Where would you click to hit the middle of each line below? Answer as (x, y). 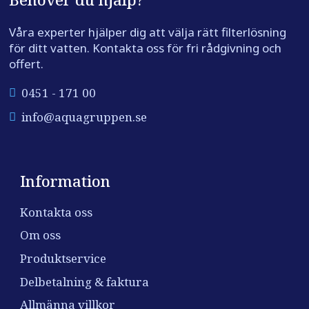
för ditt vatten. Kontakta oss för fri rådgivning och (145, 48)
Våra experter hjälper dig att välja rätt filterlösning (147, 32)
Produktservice (63, 258)
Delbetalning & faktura (84, 281)
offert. (26, 64)
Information (65, 181)
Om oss (40, 235)
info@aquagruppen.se (84, 117)
